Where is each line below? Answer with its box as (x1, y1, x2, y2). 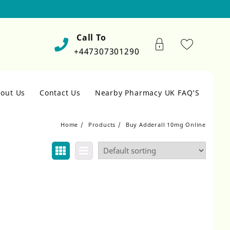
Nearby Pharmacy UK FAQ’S (94, 88, 200, 98)
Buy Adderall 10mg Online (125, 120, 206, 128)
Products (88, 120, 116, 128)
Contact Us (39, 88, 81, 98)
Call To (76, 32, 106, 43)
